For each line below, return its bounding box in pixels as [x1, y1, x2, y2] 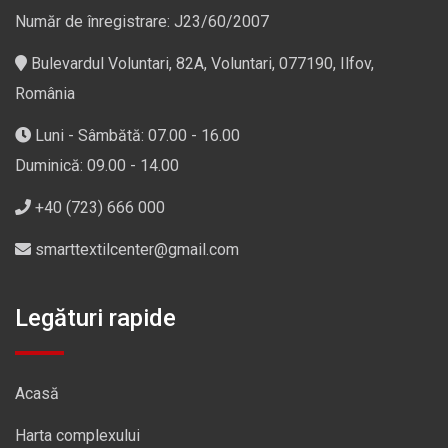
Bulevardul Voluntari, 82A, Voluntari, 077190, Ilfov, [31, 54, 374, 74]
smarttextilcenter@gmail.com [35, 240, 239, 260]
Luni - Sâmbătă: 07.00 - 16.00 [31, 126, 240, 146]
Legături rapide [15, 304, 176, 333]
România [15, 84, 75, 104]
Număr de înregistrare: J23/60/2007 [15, 12, 269, 32]
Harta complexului [15, 426, 140, 446]
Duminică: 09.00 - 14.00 [15, 156, 179, 176]
